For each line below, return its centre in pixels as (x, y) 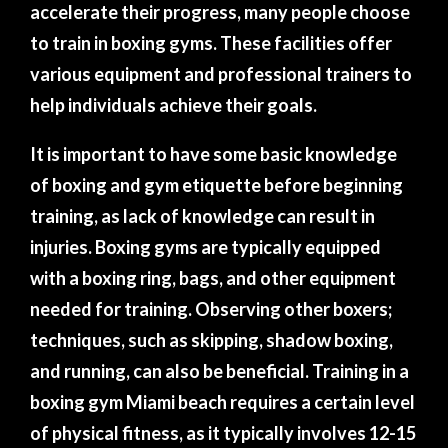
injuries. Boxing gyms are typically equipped (205, 247)
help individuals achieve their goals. (173, 105)
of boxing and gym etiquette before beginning (216, 185)
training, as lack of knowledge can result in (202, 216)
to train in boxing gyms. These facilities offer (211, 43)
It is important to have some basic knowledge (213, 154)
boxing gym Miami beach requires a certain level (222, 402)
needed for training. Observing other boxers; (211, 309)
